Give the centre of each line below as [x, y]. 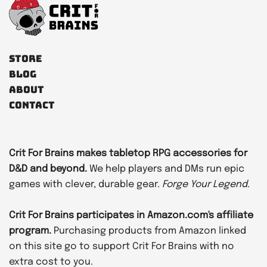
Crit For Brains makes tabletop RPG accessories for [128, 153]
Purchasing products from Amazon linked [149, 231]
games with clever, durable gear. [86, 184]
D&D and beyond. [49, 169]
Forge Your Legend [205, 184]
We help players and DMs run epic [167, 169]
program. [30, 231]
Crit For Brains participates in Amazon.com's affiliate [131, 215]
